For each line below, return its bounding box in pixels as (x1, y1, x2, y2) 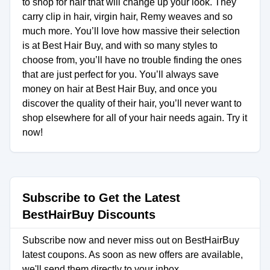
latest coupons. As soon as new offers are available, (22, 250, 243, 260)
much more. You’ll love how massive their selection (22, 26, 240, 36)
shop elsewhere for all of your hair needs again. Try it (22, 113, 247, 123)
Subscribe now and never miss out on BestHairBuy (22, 235, 239, 245)
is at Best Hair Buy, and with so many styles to (22, 40, 218, 51)
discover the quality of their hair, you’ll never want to (22, 98, 242, 108)
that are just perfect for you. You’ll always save (22, 69, 219, 80)
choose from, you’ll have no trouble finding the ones (22, 55, 242, 65)
